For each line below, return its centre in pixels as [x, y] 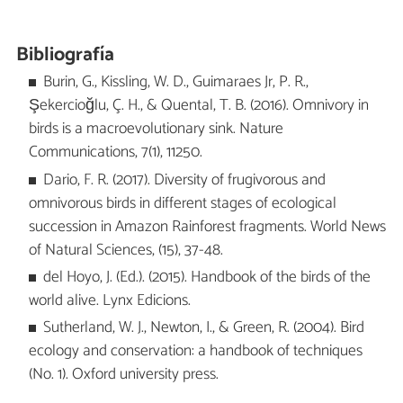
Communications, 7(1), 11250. [115, 153]
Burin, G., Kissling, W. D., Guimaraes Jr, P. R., [176, 83]
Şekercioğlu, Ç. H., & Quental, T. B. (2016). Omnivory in [198, 106]
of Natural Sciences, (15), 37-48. [125, 250]
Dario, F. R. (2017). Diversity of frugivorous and [185, 180]
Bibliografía [66, 54]
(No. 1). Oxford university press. [123, 375]
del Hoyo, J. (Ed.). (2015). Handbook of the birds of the [207, 277]
